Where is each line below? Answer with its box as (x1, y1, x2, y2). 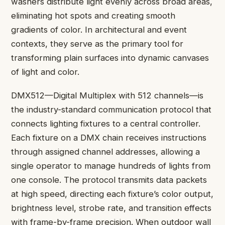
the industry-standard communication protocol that (11, 104, 211, 115)
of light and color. (11, 67, 79, 77)
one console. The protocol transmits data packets (11, 174, 207, 185)
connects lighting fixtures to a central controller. (11, 118, 200, 129)
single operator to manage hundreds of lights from (11, 160, 210, 171)
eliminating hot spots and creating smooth (11, 11, 175, 21)
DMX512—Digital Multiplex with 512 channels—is (11, 90, 203, 100)
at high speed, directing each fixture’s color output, (11, 188, 213, 199)
